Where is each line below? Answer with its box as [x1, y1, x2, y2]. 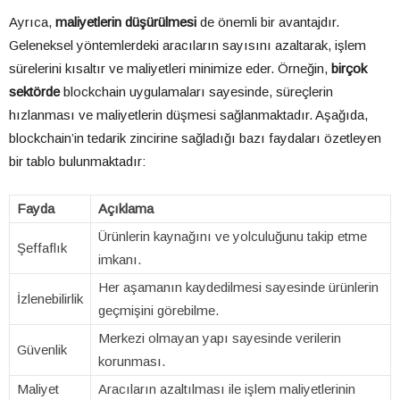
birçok [331, 61, 367, 77]
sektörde [9, 84, 60, 100]
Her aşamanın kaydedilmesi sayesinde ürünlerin [98, 279, 379, 296]
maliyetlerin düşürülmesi [55, 14, 196, 30]
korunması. [98, 354, 165, 370]
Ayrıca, [9, 14, 55, 30]
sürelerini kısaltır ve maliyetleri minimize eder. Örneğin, [9, 61, 331, 77]
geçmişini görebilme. [98, 303, 219, 319]
